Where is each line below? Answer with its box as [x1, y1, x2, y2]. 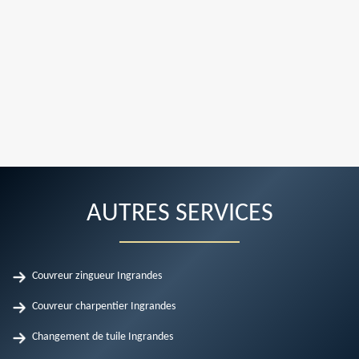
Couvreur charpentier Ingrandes [32, 301, 175, 313]
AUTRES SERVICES [86, 201, 273, 227]
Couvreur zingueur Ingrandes [32, 270, 162, 282]
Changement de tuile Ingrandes [32, 331, 173, 343]
